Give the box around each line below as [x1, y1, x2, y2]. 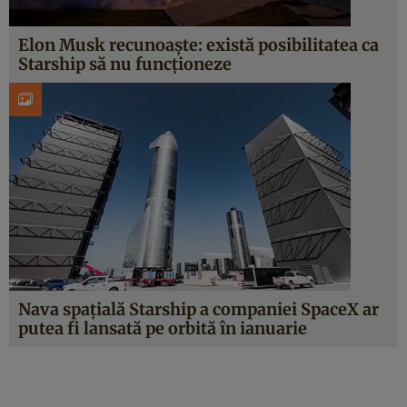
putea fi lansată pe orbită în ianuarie [18, 318, 307, 339]
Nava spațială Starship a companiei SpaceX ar [18, 299, 379, 320]
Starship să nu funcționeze [18, 54, 232, 74]
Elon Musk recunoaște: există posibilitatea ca [18, 35, 379, 55]
